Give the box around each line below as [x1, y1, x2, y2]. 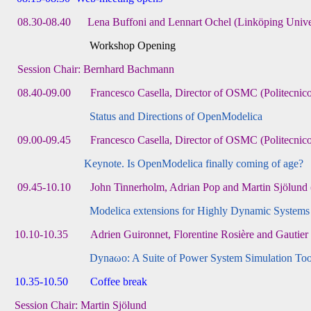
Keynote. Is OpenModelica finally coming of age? [84, 158, 304, 170]
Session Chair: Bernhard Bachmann [17, 63, 175, 76]
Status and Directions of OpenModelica [90, 110, 263, 123]
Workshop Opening [15, 40, 176, 52]
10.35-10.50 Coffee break [15, 276, 148, 288]
